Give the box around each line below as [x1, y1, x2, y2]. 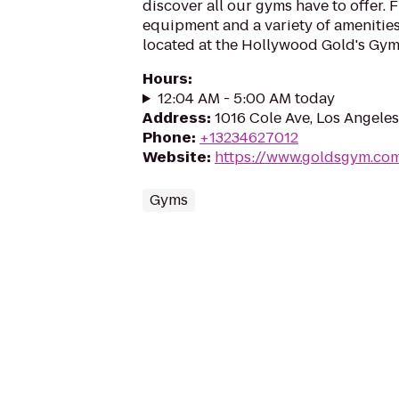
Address [142, 108, 207, 128]
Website [142, 147, 207, 167]
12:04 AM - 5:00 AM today [157, 88, 335, 109]
